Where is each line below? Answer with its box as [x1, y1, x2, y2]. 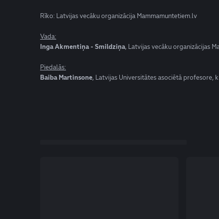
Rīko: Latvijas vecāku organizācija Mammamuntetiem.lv [40, 12, 197, 20]
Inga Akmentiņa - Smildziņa [40, 43, 125, 51]
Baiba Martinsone [40, 73, 92, 82]
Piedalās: [40, 63, 66, 71]
